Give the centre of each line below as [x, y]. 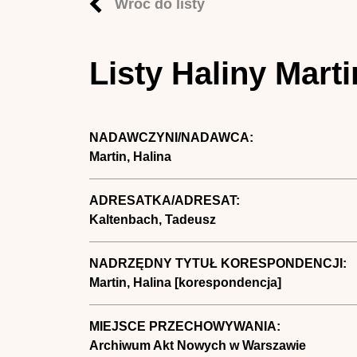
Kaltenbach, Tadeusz [152, 220]
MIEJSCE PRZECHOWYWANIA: [186, 326]
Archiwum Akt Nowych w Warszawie [197, 345]
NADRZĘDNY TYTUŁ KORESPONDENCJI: [219, 263]
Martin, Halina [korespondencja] [185, 282]
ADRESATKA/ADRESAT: [166, 200]
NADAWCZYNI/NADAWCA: [173, 137]
